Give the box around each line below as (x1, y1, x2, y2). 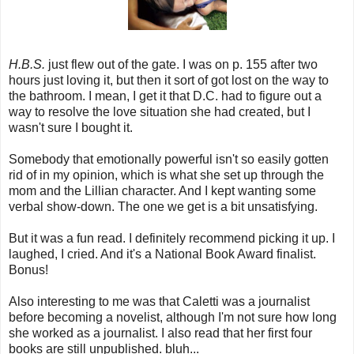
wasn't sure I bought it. (9, 120, 133, 134)
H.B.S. (9, 57, 45, 71)
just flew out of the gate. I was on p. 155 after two (45, 57, 318, 71)
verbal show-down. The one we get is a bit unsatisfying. (9, 199, 318, 213)
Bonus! (9, 262, 48, 277)
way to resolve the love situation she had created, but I (9, 104, 311, 119)
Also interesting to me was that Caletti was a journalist (9, 294, 310, 308)
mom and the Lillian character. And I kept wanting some (9, 183, 316, 198)
